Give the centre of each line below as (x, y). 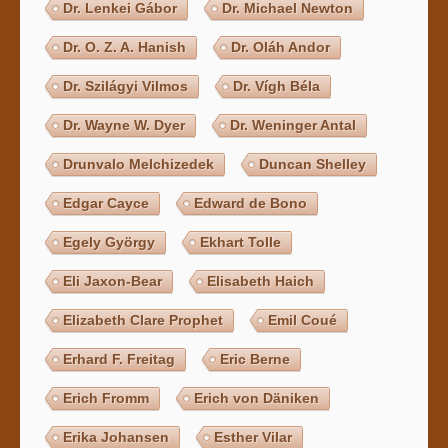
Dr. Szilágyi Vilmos (126, 85)
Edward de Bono (251, 202)
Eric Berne (255, 358)
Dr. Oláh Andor (281, 46)
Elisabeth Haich (261, 280)
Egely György (109, 241)
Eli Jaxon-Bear (113, 280)
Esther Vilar (253, 436)
